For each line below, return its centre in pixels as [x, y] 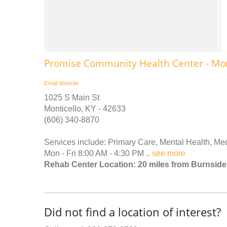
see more [169, 153]
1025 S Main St [72, 97]
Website [69, 83]
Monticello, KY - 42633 [85, 108]
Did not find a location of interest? [133, 212]
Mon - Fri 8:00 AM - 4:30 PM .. [98, 153]
